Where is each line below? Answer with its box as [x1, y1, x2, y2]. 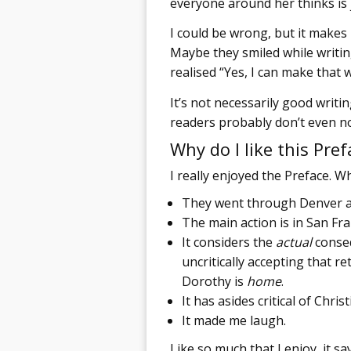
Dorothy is [182, 273, 247, 290]
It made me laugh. [182, 312, 286, 329]
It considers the [182, 233, 276, 251]
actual [276, 233, 312, 251]
